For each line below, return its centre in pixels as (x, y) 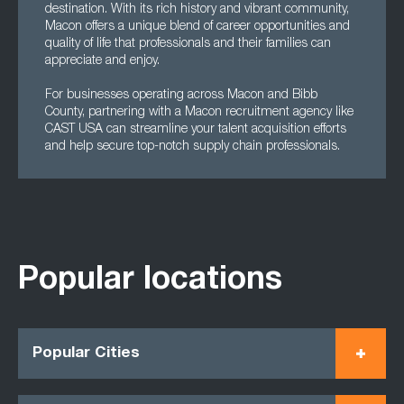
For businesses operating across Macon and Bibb (181, 96)
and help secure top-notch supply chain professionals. (193, 147)
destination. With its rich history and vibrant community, (197, 10)
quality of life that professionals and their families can (188, 44)
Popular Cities (86, 353)
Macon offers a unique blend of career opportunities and (197, 27)
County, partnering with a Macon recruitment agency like (199, 113)
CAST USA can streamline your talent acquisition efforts (196, 130)
